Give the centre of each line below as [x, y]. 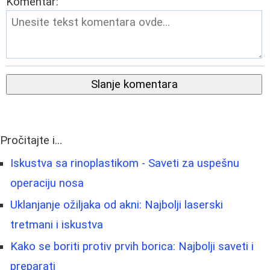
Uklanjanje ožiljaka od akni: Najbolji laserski [117, 205]
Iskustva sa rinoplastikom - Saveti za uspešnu [125, 163]
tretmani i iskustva [57, 224]
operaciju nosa [47, 183]
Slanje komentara [134, 84]
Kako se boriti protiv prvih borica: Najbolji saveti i [132, 246]
